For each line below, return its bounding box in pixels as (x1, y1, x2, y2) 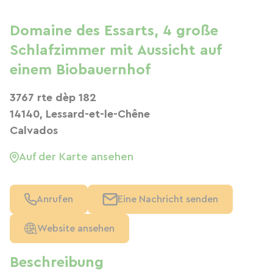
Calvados (10, 125, 58, 136)
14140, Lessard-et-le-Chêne (10, 108, 150, 119)
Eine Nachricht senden (118, 194, 218, 204)
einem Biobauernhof (10, 63, 151, 77)
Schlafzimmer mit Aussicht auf (10, 43, 221, 58)
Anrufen (37, 194, 73, 204)
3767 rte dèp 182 (10, 92, 96, 103)
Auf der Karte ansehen (19, 151, 133, 162)
